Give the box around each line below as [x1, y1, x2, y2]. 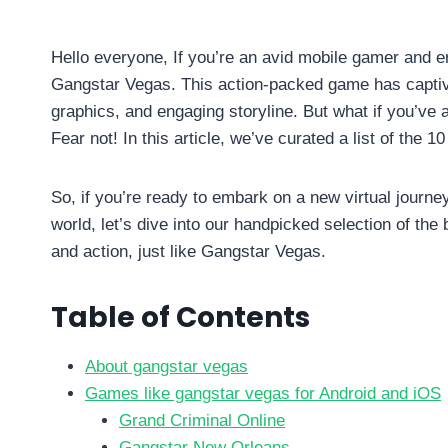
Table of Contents [51, 298, 310, 338]
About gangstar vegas [85, 357, 248, 377]
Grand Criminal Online [119, 411, 285, 431]
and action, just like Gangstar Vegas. [51, 242, 326, 262]
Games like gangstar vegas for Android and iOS [85, 384, 441, 404]
